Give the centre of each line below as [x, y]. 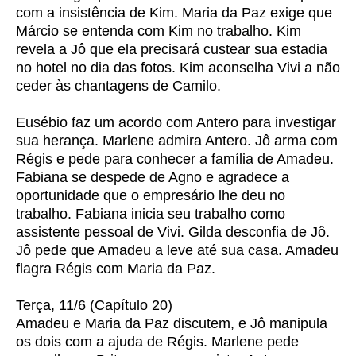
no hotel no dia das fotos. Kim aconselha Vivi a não [178, 68]
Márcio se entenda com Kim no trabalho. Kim [159, 31]
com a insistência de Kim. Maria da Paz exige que [174, 13]
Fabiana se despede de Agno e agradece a [153, 177]
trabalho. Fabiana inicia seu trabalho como [151, 214]
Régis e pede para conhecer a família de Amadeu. [175, 159]
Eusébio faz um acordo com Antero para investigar [176, 122]
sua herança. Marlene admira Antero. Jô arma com [177, 141]
